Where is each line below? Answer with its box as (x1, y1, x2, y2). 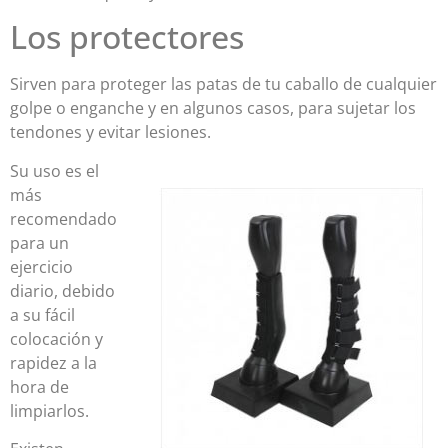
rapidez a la (10, 351, 97, 374)
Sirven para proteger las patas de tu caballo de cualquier (10, 73, 437, 96)
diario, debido (10, 279, 115, 302)
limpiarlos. (10, 399, 89, 422)
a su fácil (10, 303, 75, 326)
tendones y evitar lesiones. (10, 121, 211, 144)
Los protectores (10, 15, 244, 59)
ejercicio (10, 255, 73, 278)
